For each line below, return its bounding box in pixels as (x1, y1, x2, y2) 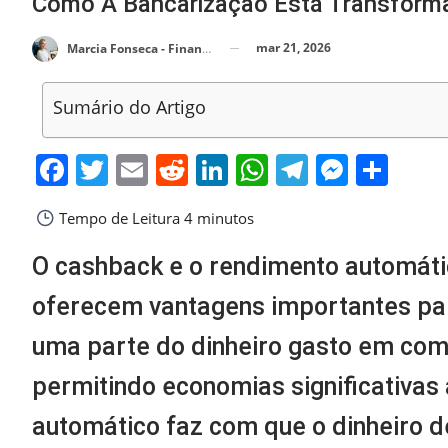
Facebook (68, 147, 211, 191)
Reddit (188, 147, 285, 191)
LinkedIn (228, 147, 357, 191)
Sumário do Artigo (52, 94, 206, 119)
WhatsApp (268, 147, 422, 191)
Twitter (108, 147, 212, 191)
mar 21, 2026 (256, 39, 331, 56)
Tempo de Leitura (55, 207, 180, 228)
